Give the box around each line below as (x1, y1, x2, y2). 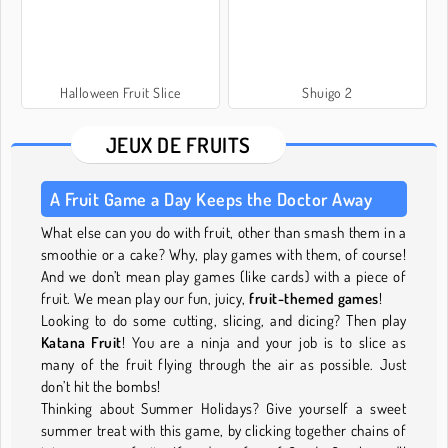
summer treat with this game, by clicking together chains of (41, 420, 407, 440)
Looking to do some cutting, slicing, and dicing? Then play (41, 310, 407, 330)
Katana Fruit (41, 332, 122, 352)
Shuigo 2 (302, 83, 353, 101)
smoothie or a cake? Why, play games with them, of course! (41, 244, 407, 264)
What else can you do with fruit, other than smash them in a (41, 222, 407, 242)
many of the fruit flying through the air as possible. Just (41, 354, 407, 374)
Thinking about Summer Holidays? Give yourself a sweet (41, 398, 407, 418)
